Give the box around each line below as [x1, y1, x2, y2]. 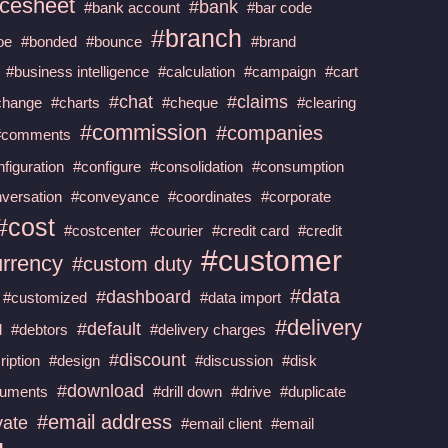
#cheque [162, 93, 219, 111]
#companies [216, 121, 324, 144]
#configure [73, 157, 142, 175]
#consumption [252, 157, 345, 175]
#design [49, 351, 101, 369]
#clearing [297, 93, 357, 111]
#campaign [244, 62, 317, 80]
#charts [51, 93, 101, 111]
